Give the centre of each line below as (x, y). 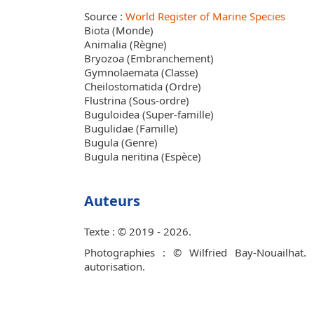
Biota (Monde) (119, 30)
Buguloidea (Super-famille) (149, 114)
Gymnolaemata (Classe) (141, 72)
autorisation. (115, 266)
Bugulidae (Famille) (131, 128)
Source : (105, 16)
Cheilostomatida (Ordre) (143, 86)
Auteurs (112, 201)
